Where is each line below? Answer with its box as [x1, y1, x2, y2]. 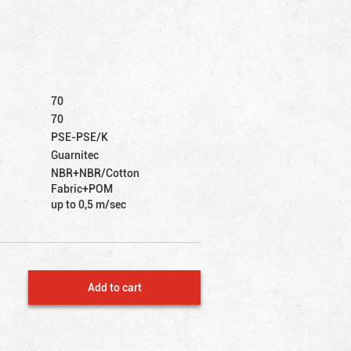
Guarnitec [51, 147, 100, 162]
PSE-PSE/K [51, 128, 109, 144]
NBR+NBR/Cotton [51, 165, 140, 180]
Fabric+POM [51, 180, 114, 196]
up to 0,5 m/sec [51, 196, 127, 212]
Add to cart [87, 279, 142, 295]
